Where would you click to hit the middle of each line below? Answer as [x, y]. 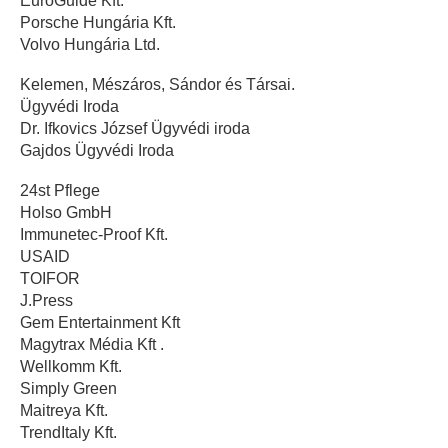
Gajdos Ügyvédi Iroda [97, 150]
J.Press [46, 300]
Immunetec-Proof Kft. [94, 234]
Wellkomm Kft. [71, 366]
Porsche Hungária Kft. [98, 22]
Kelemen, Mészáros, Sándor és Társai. [157, 84]
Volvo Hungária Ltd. [90, 44]
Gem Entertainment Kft [100, 322]
